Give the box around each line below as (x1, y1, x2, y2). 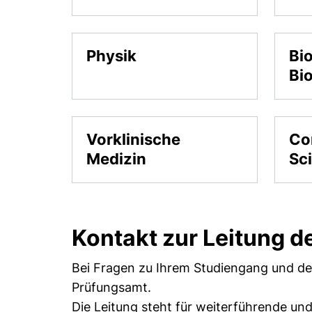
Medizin (86, 150, 147, 168)
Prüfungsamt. (72, 280, 152, 295)
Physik (86, 47, 137, 65)
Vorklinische (86, 130, 181, 148)
